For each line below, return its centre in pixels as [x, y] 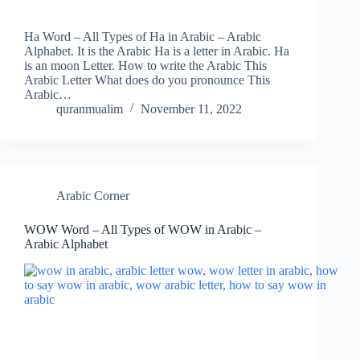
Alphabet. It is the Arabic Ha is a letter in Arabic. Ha [157, 51]
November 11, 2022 [191, 109]
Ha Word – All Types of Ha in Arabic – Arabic [143, 37]
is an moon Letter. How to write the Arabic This [145, 66]
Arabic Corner [93, 196]
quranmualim [90, 109]
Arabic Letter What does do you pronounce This [147, 80]
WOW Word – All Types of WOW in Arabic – [143, 230]
